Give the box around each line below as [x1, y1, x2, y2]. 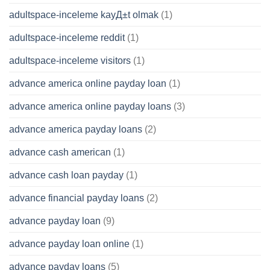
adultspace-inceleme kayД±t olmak [9, 10, 159, 20]
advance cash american [9, 147, 111, 158]
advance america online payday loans [9, 101, 171, 112]
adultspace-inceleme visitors [9, 55, 131, 66]
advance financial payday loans [9, 193, 144, 204]
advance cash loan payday [9, 170, 124, 181]
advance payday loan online [9, 239, 130, 250]
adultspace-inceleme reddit [9, 33, 125, 43]
